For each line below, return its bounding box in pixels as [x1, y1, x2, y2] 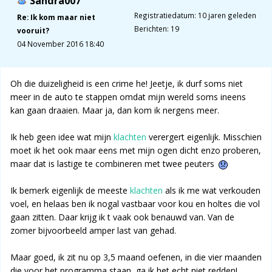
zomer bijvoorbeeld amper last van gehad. [10, 225, 176, 237]
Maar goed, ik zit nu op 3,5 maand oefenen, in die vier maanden [10, 251, 262, 263]
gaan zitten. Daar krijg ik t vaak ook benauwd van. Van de [10, 211, 234, 223]
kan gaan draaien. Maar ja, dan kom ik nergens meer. [10, 104, 219, 117]
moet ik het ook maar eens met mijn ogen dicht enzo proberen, [10, 144, 261, 157]
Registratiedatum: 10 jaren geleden [134, 10, 256, 21]
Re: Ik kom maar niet [17, 12, 95, 22]
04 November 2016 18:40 [17, 39, 104, 49]
